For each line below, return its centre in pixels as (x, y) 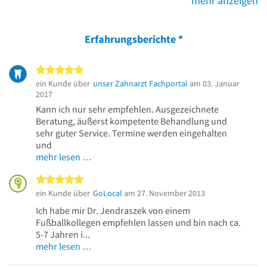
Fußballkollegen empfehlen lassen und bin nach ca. (138, 222)
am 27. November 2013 (164, 193)
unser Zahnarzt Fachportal (140, 83)
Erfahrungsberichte (131, 39)
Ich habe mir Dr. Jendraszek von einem (113, 210)
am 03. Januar (214, 83)
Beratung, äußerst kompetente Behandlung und (131, 121)
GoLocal (108, 193)
